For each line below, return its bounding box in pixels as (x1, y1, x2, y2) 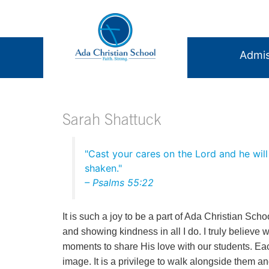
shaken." (85, 162, 122, 174)
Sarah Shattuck (62, 114, 162, 130)
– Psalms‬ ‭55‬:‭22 (85, 176, 154, 189)
